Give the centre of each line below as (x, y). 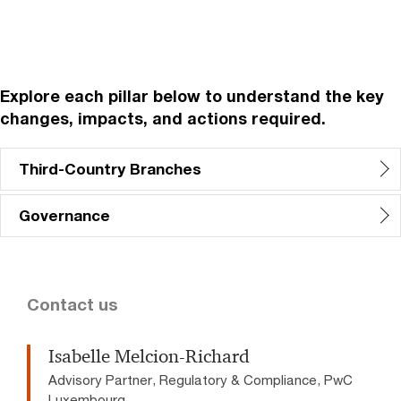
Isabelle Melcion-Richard (149, 356)
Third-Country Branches (110, 169)
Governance (64, 215)
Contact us (73, 304)
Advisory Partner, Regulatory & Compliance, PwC (200, 380)
